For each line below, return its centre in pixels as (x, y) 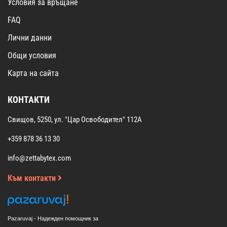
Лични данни (30, 37)
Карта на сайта (33, 73)
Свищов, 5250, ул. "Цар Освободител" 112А (75, 119)
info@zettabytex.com (39, 158)
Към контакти (33, 178)
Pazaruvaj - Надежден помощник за (53, 218)
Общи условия (32, 55)
